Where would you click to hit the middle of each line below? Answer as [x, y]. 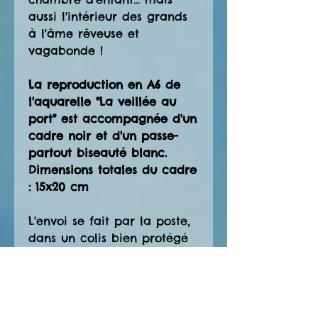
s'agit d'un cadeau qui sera [110, 272]
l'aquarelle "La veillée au [102, 101]
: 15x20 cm [59, 186]
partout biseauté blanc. [98, 152]
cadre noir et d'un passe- [103, 135]
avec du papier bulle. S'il [103, 254]
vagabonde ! [66, 50]
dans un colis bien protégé [108, 237]
